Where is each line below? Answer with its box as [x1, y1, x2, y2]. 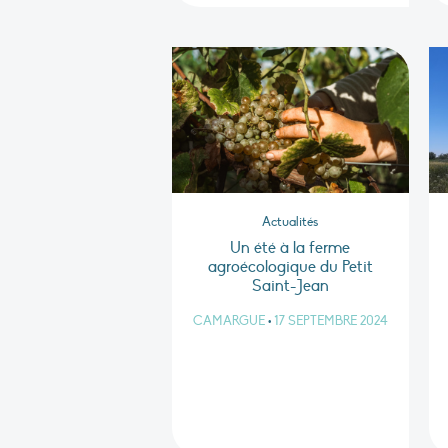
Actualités [262, 214, 319, 231]
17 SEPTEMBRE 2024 [273, 313, 388, 330]
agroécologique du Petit [207, 257, 373, 278]
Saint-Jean [251, 276, 329, 297]
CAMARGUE [192, 313, 265, 330]
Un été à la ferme [230, 238, 351, 259]
